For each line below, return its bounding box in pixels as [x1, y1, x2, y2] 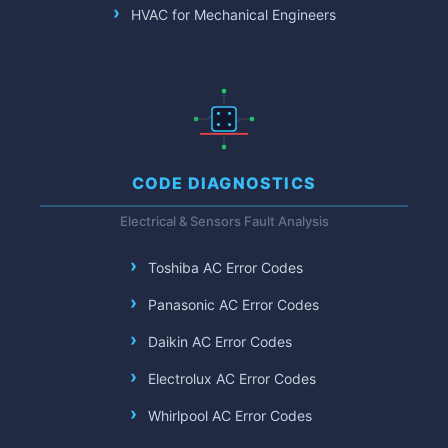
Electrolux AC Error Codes [147, 370, 316, 387]
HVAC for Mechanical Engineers [130, 6, 336, 23]
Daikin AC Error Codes [147, 333, 292, 350]
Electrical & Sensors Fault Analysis [119, 213, 329, 229]
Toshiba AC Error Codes [147, 259, 303, 276]
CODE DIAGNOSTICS [131, 173, 317, 193]
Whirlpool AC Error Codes [147, 407, 312, 424]
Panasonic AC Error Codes [147, 296, 319, 313]
